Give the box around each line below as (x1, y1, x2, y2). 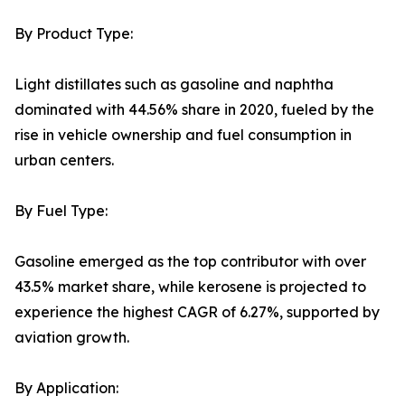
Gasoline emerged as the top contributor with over (14, 252, 366, 271)
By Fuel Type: (14, 202, 108, 221)
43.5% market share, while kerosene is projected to (14, 278, 366, 297)
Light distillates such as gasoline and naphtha (14, 75, 334, 94)
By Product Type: (14, 24, 133, 43)
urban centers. (14, 151, 114, 170)
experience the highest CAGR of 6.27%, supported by (14, 303, 380, 322)
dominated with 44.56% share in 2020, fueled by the (14, 100, 374, 119)
